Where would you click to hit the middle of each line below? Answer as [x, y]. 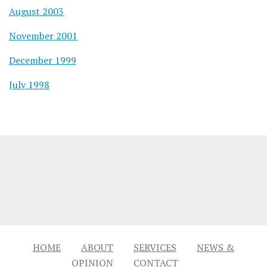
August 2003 [36, 12]
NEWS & [215, 247]
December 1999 [43, 60]
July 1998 [29, 85]
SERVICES [155, 247]
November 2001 [43, 36]
